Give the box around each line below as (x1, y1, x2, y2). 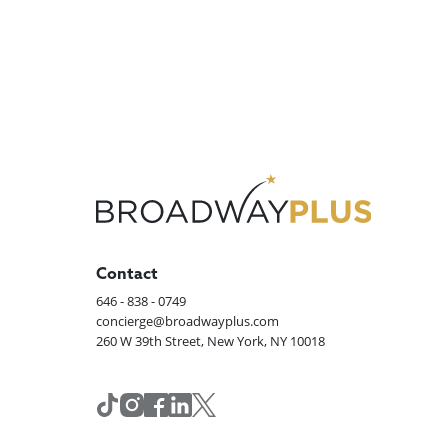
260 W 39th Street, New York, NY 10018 (96, 332, 326, 351)
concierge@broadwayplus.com (96, 312, 280, 331)
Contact (96, 267, 159, 284)
